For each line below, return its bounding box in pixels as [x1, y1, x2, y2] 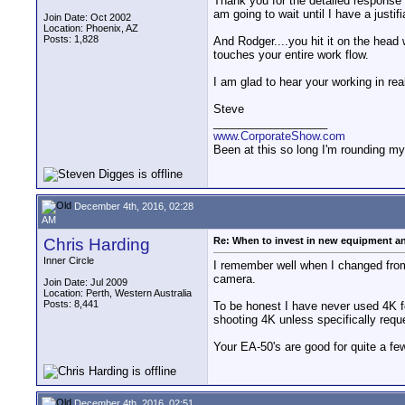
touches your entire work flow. [213, 48, 369, 62]
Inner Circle [43, 255, 94, 266]
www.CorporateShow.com [213, 129, 345, 144]
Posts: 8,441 [43, 298, 99, 309]
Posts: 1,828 [43, 33, 99, 44]
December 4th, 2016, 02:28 [71, 200, 193, 212]
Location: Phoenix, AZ [43, 23, 138, 33]
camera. [213, 272, 256, 287]
